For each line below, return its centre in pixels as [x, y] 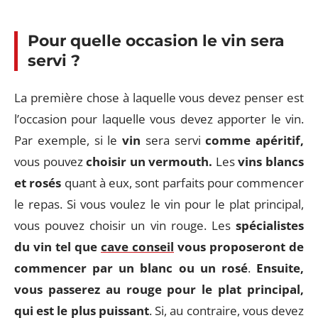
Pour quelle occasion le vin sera [156, 41]
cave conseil [137, 246]
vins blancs [271, 161]
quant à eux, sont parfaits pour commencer [182, 182]
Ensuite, [277, 268]
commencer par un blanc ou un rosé [131, 268]
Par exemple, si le [68, 140]
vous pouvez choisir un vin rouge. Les [125, 225]
